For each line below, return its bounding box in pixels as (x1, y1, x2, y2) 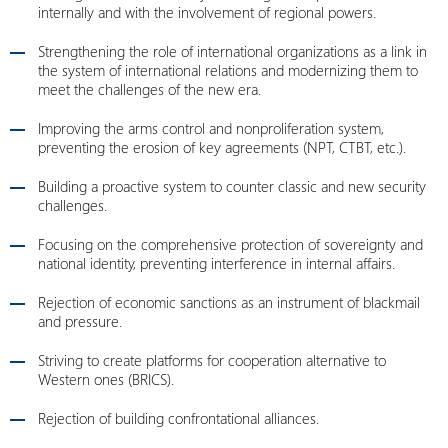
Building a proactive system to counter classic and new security (38, 176, 426, 196)
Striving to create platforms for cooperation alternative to (38, 350, 386, 370)
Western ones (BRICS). (38, 369, 174, 389)
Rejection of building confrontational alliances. (38, 408, 319, 428)
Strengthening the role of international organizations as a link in (38, 41, 427, 61)
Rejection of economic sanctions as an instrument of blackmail (38, 292, 420, 312)
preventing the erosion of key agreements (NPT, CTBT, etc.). (38, 137, 406, 157)
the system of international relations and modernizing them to (38, 60, 418, 80)
